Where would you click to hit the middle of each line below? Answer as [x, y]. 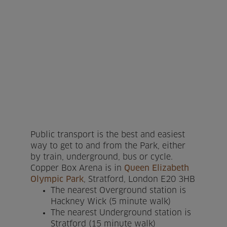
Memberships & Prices [62, 145]
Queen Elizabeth [157, 168]
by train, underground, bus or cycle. [102, 157]
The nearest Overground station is [118, 191]
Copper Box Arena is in [77, 168]
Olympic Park [57, 180]
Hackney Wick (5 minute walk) [111, 202]
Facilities [27, 72]
